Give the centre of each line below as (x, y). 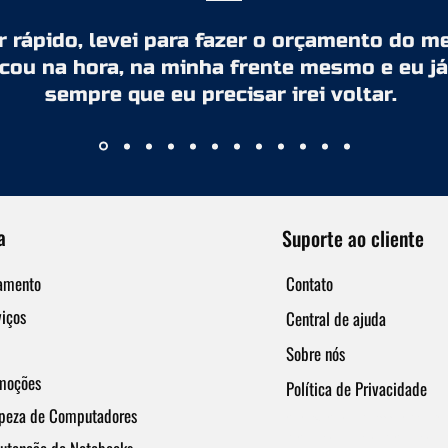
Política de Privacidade (356, 389)
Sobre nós (315, 354)
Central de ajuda (335, 319)
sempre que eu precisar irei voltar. (220, 95)
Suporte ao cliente (352, 238)
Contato (309, 284)
